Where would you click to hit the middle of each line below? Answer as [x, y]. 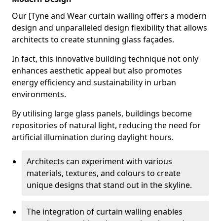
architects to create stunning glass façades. [93, 39]
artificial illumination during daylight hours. [93, 137]
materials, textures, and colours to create [104, 173]
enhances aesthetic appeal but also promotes [97, 71]
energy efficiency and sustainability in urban [94, 82]
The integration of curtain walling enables [105, 212]
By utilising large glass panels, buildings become [102, 113]
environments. [39, 94]
